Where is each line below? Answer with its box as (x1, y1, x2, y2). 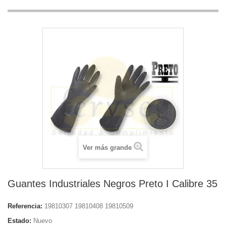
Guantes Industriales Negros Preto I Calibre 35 (8, 178, 217, 189)
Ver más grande (83, 144, 132, 151)
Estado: (8, 217, 31, 224)
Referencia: (8, 202, 42, 210)
